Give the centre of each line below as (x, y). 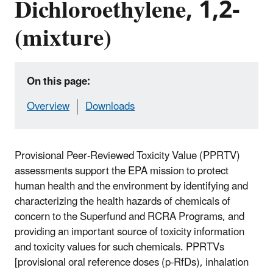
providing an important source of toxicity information (129, 232)
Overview (48, 106)
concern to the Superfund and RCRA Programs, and (129, 217)
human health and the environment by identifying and (131, 186)
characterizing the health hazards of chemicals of (122, 201)
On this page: (58, 81)
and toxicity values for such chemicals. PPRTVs (119, 247)
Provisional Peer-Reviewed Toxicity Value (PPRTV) (127, 156)
